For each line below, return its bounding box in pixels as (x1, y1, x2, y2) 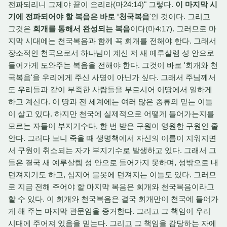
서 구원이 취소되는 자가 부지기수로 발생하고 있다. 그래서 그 (8, 146, 216, 155)
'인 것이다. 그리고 (149, 12, 210, 21)
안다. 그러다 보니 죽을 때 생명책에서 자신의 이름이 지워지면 (8, 134, 216, 142)
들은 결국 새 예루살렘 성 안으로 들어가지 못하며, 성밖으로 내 (8, 158, 218, 167)
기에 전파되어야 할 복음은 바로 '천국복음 (8, 12, 149, 21)
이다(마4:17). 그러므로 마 (130, 24, 216, 33)
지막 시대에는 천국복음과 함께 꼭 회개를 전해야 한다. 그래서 (8, 36, 216, 45)
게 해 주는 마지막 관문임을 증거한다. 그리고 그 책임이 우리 (8, 207, 211, 215)
